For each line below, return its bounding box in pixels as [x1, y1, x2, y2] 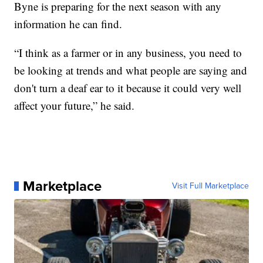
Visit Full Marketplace [171, 179, 249, 192]
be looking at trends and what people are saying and [14, 62, 248, 77]
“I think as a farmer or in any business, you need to [14, 45, 242, 60]
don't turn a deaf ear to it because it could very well [14, 80, 242, 95]
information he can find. [14, 16, 123, 31]
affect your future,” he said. [14, 97, 135, 113]
